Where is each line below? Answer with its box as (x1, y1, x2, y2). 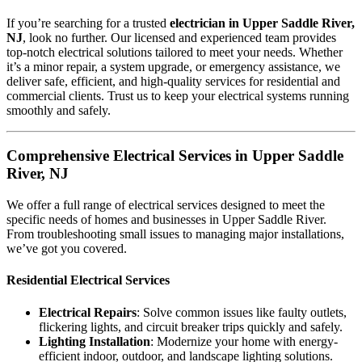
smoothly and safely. (6, 103, 111, 117)
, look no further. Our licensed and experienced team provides (23, 30, 336, 44)
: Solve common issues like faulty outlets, (137, 305, 347, 319)
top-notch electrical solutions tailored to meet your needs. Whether (6, 44, 343, 59)
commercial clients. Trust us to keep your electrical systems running (6, 88, 349, 103)
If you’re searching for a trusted (6, 15, 170, 30)
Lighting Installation (39, 334, 150, 348)
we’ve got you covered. (6, 242, 127, 256)
